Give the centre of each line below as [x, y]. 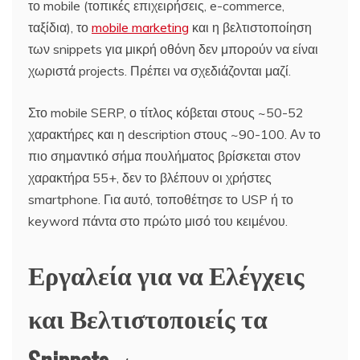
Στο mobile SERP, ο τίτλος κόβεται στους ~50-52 [166, 112]
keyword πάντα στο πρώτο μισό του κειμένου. [158, 221]
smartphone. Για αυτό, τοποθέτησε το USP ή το [161, 199]
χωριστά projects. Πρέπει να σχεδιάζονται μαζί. [160, 70]
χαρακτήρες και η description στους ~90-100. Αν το [174, 134]
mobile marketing [140, 27]
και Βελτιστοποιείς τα [148, 317]
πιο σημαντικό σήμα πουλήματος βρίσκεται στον [164, 155]
